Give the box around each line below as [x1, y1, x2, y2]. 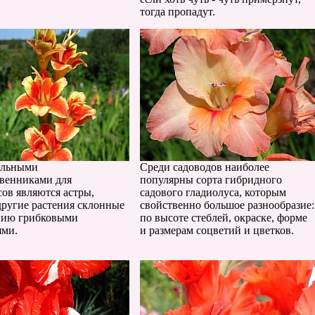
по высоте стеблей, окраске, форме [140, 212, 307, 224]
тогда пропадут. [140, 6, 215, 18]
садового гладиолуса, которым [140, 186, 286, 198]
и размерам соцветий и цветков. [140, 224, 294, 236]
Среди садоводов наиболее [140, 161, 269, 173]
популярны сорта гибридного [140, 174, 282, 186]
